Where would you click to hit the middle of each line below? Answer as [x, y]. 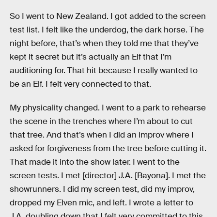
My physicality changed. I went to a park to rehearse [108, 108]
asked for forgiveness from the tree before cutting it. [108, 149]
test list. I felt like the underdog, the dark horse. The [107, 30]
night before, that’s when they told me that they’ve [104, 43]
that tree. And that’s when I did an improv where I [102, 135]
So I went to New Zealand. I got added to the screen [108, 16]
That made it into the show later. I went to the [95, 162]
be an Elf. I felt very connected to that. [80, 84]
